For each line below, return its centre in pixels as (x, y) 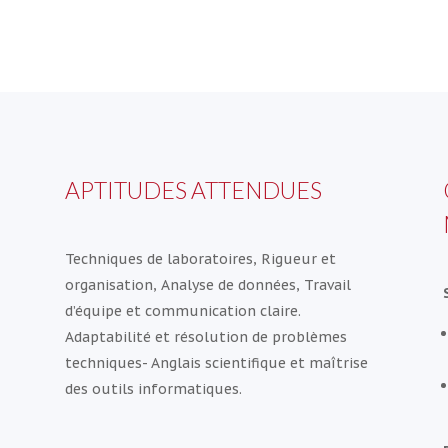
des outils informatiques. (153, 389)
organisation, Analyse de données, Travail (207, 285)
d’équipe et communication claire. (182, 311)
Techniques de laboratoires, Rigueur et (200, 259)
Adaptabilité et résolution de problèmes (205, 337)
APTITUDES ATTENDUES (193, 189)
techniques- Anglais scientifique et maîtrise (216, 363)
